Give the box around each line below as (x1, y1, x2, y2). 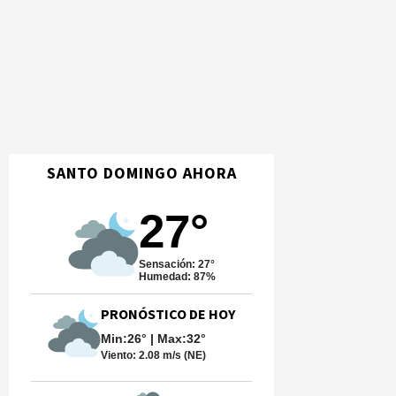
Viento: (101, 349, 139, 362)
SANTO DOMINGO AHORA (46, 163, 237, 185)
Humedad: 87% (138, 270, 216, 283)
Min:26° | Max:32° (101, 331, 206, 346)
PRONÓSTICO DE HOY (101, 305, 235, 324)
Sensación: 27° (138, 258, 215, 270)
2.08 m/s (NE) (139, 349, 206, 362)
